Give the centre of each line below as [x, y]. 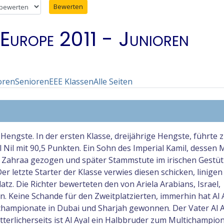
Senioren [32, 82]
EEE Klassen [71, 82]
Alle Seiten [113, 82]
